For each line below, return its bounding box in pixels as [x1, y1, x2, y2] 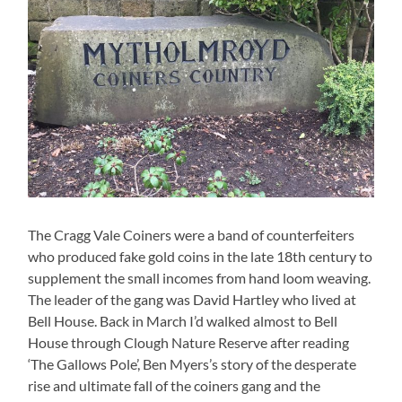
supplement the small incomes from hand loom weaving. [28, 269, 371, 287]
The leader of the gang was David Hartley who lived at [28, 291, 357, 309]
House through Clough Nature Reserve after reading [28, 334, 350, 352]
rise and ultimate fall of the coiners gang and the [28, 377, 321, 395]
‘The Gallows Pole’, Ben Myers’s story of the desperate [28, 355, 357, 373]
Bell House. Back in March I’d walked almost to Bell [28, 312, 338, 330]
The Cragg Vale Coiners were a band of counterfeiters [28, 226, 355, 244]
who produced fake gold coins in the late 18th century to [28, 248, 373, 266]
